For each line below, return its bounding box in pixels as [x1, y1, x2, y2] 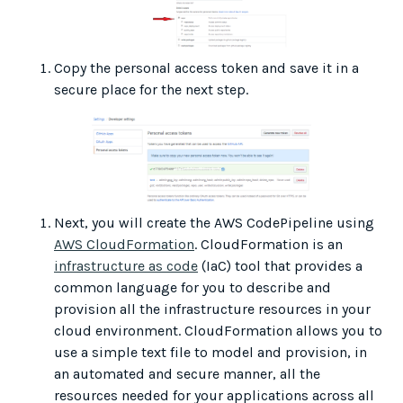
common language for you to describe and [54, 279, 331, 297]
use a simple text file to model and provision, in [54, 344, 367, 362]
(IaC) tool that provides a [198, 257, 363, 275]
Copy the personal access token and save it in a [54, 59, 359, 77]
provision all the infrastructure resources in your [54, 300, 371, 318]
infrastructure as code [54, 257, 198, 275]
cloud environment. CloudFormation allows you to [54, 322, 382, 340]
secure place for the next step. [54, 81, 248, 99]
